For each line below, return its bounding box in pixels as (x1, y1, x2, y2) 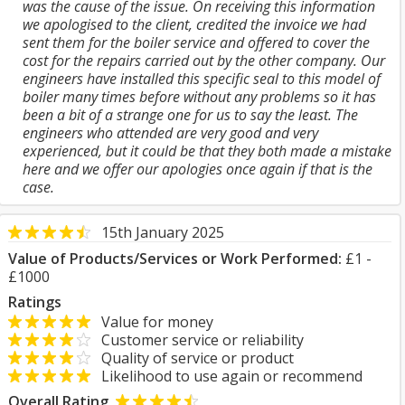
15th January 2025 (101, 222, 224, 242)
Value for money (90, 312, 213, 332)
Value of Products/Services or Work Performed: (8, 249, 342, 268)
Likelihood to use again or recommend (90, 366, 363, 386)
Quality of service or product (90, 348, 294, 368)
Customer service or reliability (90, 330, 304, 350)
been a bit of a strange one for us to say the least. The (23, 105, 358, 125)
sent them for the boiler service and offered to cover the (23, 33, 370, 52)
